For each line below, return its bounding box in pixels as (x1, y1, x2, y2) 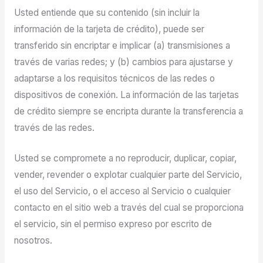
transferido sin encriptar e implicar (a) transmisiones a (14, 39, 230, 51)
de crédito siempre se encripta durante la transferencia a (14, 105, 243, 117)
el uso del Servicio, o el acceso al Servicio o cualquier (14, 186, 231, 197)
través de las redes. (14, 122, 95, 133)
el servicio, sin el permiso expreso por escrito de (14, 218, 212, 230)
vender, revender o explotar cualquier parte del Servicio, (14, 169, 242, 181)
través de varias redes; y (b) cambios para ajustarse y (14, 56, 233, 68)
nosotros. (14, 235, 52, 247)
